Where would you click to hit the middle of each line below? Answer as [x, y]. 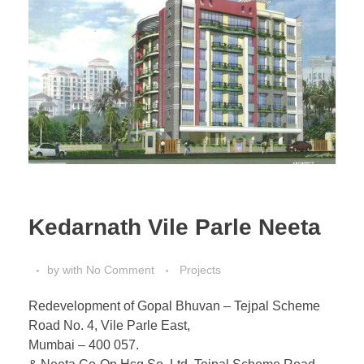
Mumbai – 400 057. [84, 345]
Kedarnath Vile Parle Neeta [175, 227]
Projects [200, 270]
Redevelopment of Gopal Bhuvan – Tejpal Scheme [174, 306]
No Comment [120, 270]
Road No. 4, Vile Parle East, [109, 326]
